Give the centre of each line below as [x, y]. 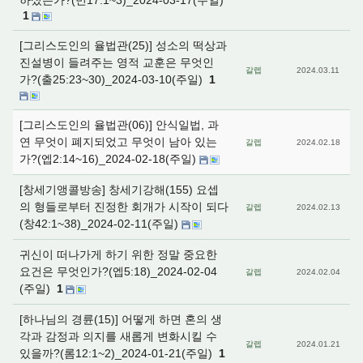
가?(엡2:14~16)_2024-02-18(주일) [109, 159]
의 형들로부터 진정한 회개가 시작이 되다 [124, 207]
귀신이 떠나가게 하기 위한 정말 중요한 [118, 254]
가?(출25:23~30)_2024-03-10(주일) [113, 79]
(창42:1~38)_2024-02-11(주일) [100, 224]
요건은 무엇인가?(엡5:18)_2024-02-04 [118, 271]
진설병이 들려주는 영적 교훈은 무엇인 [117, 62]
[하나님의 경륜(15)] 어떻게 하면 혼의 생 [121, 319]
